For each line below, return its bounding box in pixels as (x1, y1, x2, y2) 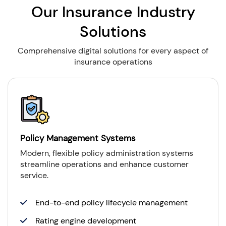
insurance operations (74, 56, 152, 67)
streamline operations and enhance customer (20, 158, 189, 169)
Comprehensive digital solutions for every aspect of (18, 45, 208, 56)
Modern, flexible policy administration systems (20, 147, 193, 158)
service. (20, 169, 48, 181)
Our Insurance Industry (31, 2, 195, 22)
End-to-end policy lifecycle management (35, 197, 188, 208)
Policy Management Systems (20, 132, 136, 144)
